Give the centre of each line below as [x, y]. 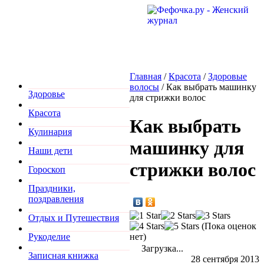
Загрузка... [161, 248]
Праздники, [52, 188]
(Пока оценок [228, 226]
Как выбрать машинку [211, 87]
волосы [144, 87]
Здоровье [47, 94]
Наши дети [50, 151]
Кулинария [50, 132]
